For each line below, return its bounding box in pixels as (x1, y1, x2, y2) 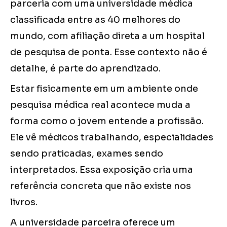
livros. (10, 197, 37, 208)
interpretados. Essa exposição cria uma (10, 164, 193, 176)
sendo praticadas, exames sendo (10, 148, 163, 160)
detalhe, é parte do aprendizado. (10, 63, 161, 74)
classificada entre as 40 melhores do (10, 14, 180, 26)
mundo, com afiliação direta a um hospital (10, 30, 205, 42)
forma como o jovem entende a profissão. (10, 116, 204, 127)
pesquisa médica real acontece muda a (10, 99, 191, 111)
